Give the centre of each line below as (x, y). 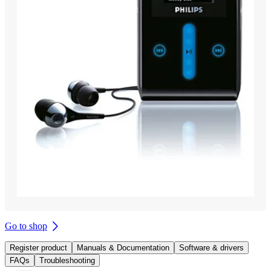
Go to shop (26, 226)
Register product (38, 247)
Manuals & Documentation (123, 247)
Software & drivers (211, 247)
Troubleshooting (67, 260)
